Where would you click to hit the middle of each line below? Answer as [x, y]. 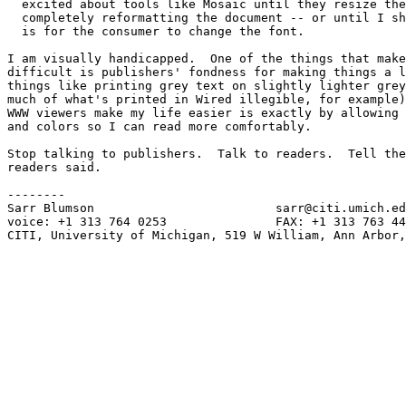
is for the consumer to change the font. [156, 32]
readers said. [54, 168]
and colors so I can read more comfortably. [159, 127]
